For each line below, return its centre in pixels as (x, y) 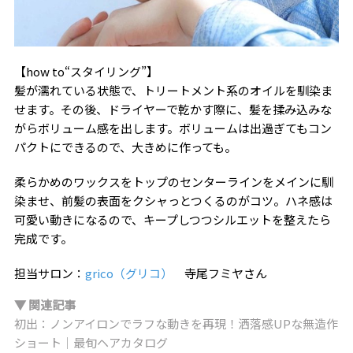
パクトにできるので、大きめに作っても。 (125, 147)
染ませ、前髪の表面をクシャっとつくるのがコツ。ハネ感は (173, 200)
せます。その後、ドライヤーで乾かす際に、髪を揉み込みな (173, 109)
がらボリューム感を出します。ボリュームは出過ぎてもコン (173, 128)
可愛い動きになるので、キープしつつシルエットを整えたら (172, 219)
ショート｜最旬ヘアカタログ (91, 342)
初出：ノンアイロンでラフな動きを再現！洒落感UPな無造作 (176, 323)
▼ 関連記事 (45, 304)
